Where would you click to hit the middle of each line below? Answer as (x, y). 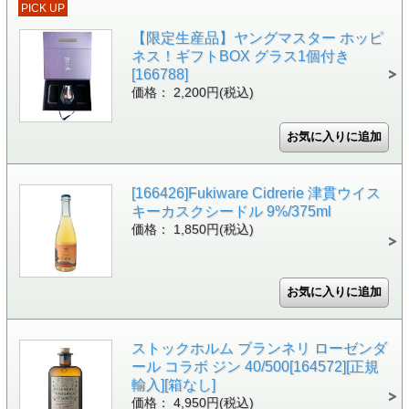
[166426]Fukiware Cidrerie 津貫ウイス (256, 193)
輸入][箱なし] (173, 384)
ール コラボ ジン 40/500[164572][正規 (255, 366)
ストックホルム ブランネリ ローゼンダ (259, 348)
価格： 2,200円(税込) (192, 92)
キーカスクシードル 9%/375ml (231, 211)
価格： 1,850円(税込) (192, 229)
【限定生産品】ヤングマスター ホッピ (257, 37)
